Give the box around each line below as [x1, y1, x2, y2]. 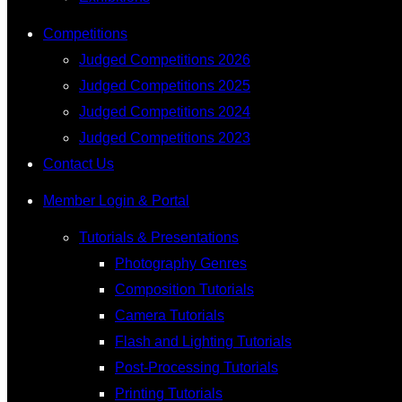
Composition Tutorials [115, 282, 254, 297]
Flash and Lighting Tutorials [115, 334, 292, 349]
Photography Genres [115, 256, 247, 271]
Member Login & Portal [43, 193, 189, 208]
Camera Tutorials [115, 308, 224, 323]
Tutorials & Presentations [79, 230, 239, 245]
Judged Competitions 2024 [79, 104, 250, 119]
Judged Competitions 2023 [79, 130, 250, 145]
